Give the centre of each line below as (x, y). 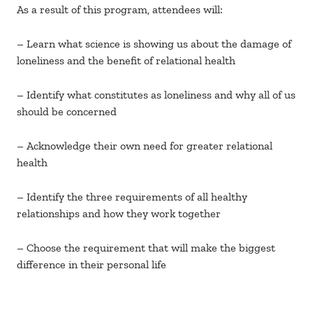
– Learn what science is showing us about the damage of (154, 44)
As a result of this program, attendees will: (120, 10)
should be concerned (67, 112)
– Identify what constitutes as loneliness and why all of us (156, 95)
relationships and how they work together (119, 214)
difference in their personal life (92, 265)
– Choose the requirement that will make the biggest (146, 248)
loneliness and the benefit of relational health (126, 61)
